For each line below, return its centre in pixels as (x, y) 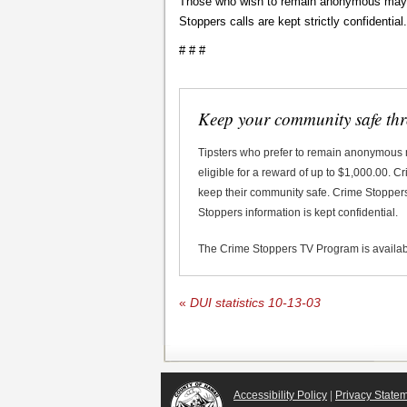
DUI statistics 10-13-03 (253, 303)
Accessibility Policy (280, 395)
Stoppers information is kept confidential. (298, 212)
